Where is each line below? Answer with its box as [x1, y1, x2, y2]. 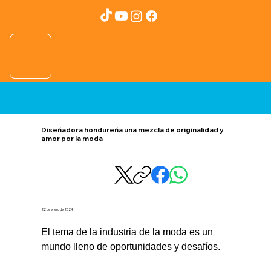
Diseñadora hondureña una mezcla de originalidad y [41, 126, 224, 135]
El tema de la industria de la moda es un [41, 226, 216, 237]
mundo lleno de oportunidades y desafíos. [41, 241, 226, 252]
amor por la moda [41, 134, 103, 143]
